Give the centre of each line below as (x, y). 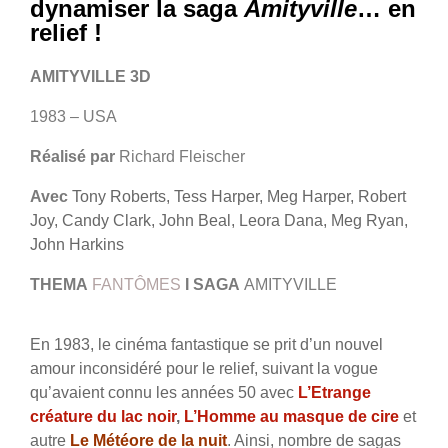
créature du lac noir (103, 417)
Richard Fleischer (182, 157)
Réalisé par (74, 157)
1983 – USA (73, 117)
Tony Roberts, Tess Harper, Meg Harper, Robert (239, 197)
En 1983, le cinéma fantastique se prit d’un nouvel (206, 345)
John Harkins (77, 245)
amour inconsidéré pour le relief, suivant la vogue (204, 369)
